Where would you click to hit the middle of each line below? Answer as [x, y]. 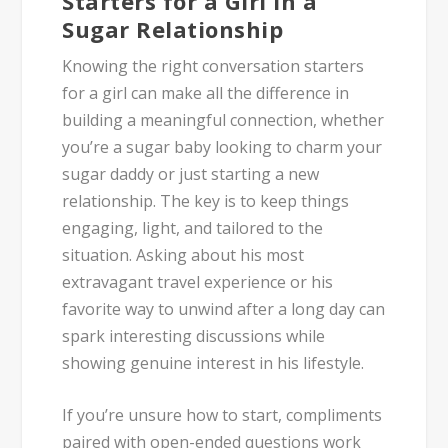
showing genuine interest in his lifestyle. [213, 362]
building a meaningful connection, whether [223, 119]
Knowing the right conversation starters [213, 65]
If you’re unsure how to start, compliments [222, 415]
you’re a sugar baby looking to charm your [222, 146]
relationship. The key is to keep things [206, 200]
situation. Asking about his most [183, 254]
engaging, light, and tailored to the [193, 227]
